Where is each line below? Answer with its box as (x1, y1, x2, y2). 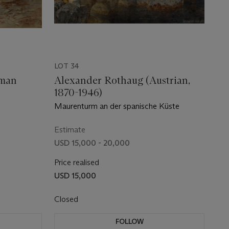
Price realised (54, 157, 99, 167)
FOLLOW (115, 217, 144, 226)
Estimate (54, 125, 85, 134)
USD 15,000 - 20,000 (54, 138, 130, 148)
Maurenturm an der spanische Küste (54, 101, 179, 111)
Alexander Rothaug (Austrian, (54, 74, 190, 86)
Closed (54, 194, 80, 204)
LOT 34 (54, 61, 79, 71)
